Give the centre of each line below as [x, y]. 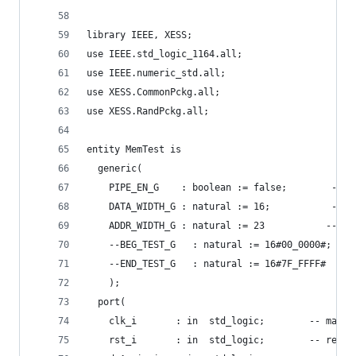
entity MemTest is [134, 149]
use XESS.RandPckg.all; [148, 111]
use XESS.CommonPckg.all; [153, 92]
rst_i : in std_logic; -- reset [220, 340]
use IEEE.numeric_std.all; [156, 73]
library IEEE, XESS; [139, 35]
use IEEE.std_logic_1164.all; [164, 54]
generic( [114, 168]
